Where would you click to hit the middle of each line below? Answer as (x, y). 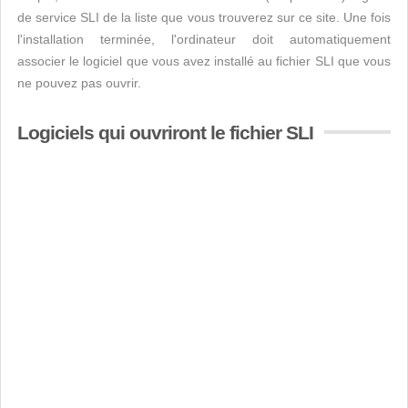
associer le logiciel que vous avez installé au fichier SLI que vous (204, 61)
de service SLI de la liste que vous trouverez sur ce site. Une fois (204, 17)
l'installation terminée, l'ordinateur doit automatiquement (204, 39)
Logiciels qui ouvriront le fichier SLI (165, 133)
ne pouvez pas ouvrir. (79, 83)
